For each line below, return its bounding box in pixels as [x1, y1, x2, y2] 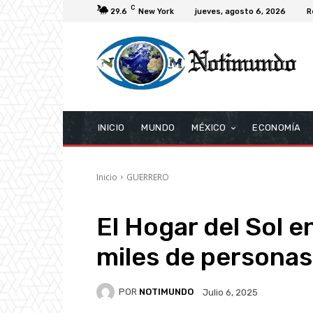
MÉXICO [191, 122, 226, 133]
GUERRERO [126, 170, 169, 183]
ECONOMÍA [252, 122, 301, 133]
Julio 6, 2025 [203, 286, 258, 298]
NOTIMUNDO [139, 286, 194, 298]
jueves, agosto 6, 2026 [195, 6, 286, 16]
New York [138, 6, 174, 16]
